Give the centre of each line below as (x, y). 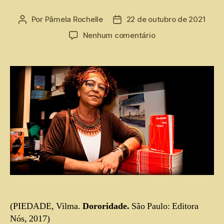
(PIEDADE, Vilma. (46, 206)
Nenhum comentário (119, 35)
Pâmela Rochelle (74, 19)
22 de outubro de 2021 (166, 19)
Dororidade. (107, 206)
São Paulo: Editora (165, 206)
